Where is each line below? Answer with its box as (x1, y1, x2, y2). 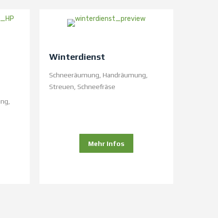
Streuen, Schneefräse (49, 83, 115, 91)
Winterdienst (49, 52, 105, 62)
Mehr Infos (88, 140, 125, 148)
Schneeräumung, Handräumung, (49, 71, 148, 79)
